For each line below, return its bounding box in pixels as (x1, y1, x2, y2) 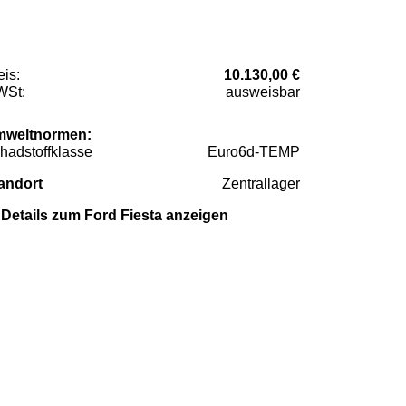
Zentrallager (222, 175, 300, 191)
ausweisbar (226, 83, 300, 100)
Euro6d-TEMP (208, 143, 300, 159)
